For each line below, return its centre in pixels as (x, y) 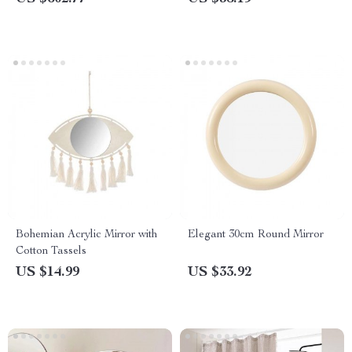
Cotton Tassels (51, 251)
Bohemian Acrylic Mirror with (86, 235)
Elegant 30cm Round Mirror (256, 235)
